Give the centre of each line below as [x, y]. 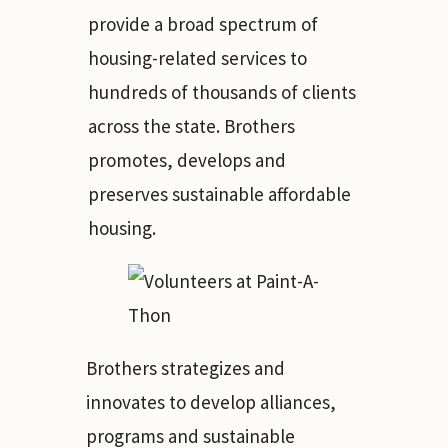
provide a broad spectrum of [203, 23]
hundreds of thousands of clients [222, 91]
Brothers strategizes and [185, 367]
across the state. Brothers [191, 125]
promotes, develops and [187, 159]
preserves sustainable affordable [219, 193]
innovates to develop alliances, [211, 401]
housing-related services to [197, 57]
